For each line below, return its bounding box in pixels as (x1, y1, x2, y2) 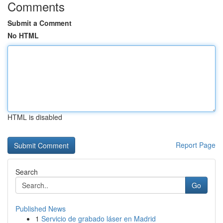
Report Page (176, 140, 216, 150)
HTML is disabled (7, 112, 62, 122)
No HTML (7, 30, 39, 40)
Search (15, 167, 38, 177)
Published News (15, 204, 66, 214)
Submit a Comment (7, 18, 72, 28)
